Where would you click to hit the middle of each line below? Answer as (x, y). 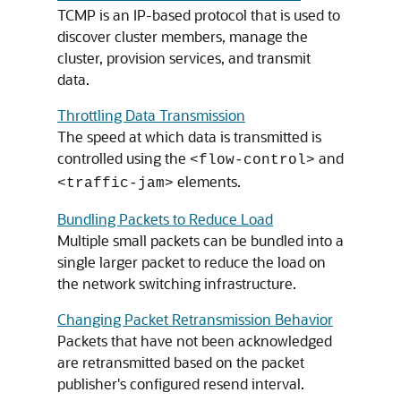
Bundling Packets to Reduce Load (165, 219)
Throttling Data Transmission (151, 115)
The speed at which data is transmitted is (189, 137)
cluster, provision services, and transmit (184, 58)
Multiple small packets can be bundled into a (200, 240)
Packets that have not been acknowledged (195, 341)
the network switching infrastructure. (177, 283)
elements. (207, 181)
